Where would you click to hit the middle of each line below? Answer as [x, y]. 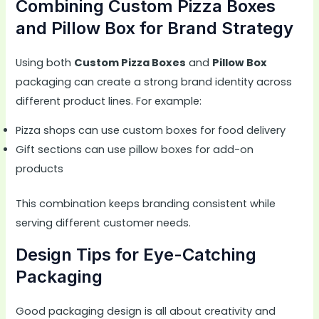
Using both [45, 62]
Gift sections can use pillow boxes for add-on [135, 150]
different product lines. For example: [109, 101]
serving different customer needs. [104, 223]
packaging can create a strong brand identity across [154, 82]
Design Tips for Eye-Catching [136, 254]
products [40, 169]
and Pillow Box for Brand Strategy [155, 28]
